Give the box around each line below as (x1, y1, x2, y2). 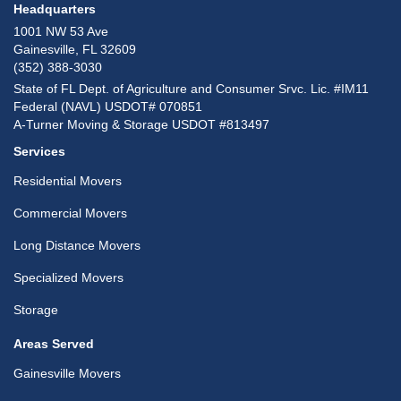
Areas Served (13, 336, 94, 351)
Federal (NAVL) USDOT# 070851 (13, 98, 202, 114)
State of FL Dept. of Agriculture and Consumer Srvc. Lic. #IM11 (13, 81, 369, 96)
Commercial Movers (13, 205, 127, 220)
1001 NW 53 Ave (13, 23, 108, 38)
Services (13, 143, 65, 158)
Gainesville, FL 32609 (13, 41, 136, 56)
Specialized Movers (13, 269, 124, 285)
